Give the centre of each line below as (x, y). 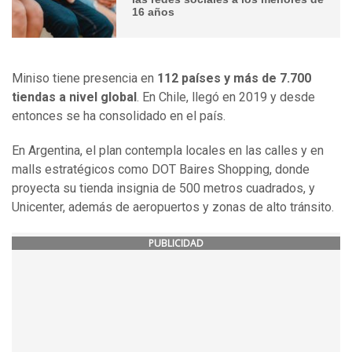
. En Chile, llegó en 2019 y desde (226, 97)
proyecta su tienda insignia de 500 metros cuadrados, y (163, 189)
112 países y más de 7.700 (234, 79)
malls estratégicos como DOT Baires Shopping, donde (161, 170)
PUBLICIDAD (176, 244)
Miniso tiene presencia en (84, 79)
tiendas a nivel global (74, 97)
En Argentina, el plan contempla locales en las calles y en (168, 151)
